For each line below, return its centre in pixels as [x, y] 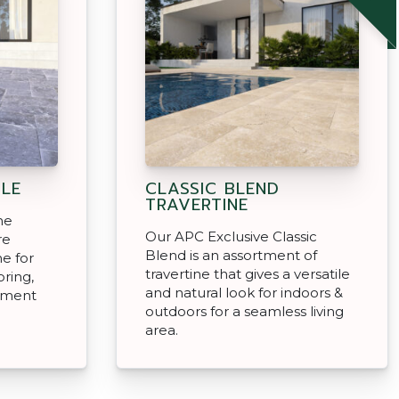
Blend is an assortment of [231, 255]
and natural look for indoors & [244, 292]
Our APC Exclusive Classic [231, 236]
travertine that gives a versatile [248, 273]
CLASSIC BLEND [212, 188]
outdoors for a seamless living [244, 311]
